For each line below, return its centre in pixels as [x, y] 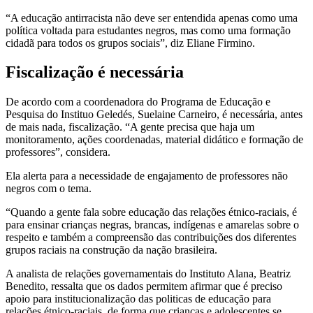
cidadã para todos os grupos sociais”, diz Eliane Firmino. [130, 43]
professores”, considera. [58, 152]
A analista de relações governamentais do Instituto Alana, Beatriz [148, 274]
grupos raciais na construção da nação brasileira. [113, 250]
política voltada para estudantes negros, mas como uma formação [148, 30]
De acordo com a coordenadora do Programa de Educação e [138, 102]
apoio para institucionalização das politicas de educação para [138, 299]
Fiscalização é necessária [97, 72]
